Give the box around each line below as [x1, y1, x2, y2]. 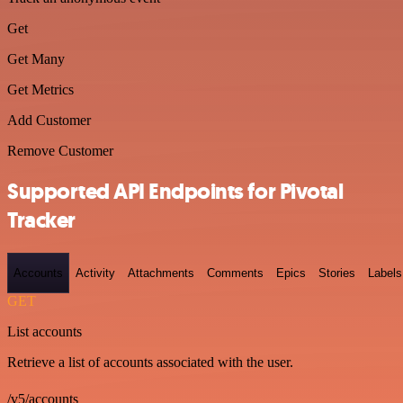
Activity [76, 266, 115, 281]
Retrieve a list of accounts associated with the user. [7, 354, 293, 371]
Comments [207, 266, 264, 281]
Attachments [128, 266, 194, 281]
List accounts [7, 324, 82, 340]
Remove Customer [7, 143, 113, 158]
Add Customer [7, 112, 91, 128]
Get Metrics [7, 82, 74, 97]
